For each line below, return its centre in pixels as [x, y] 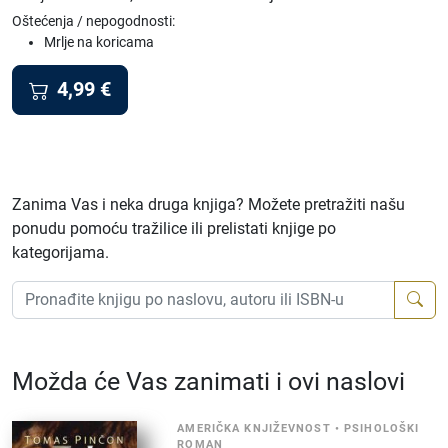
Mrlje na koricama [99, 42]
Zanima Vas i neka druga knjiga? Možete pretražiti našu [208, 204]
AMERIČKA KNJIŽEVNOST [254, 428]
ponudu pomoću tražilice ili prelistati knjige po [174, 228]
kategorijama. [60, 252]
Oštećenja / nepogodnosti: [93, 21]
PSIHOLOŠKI [382, 428]
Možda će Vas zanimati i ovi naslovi [208, 381]
